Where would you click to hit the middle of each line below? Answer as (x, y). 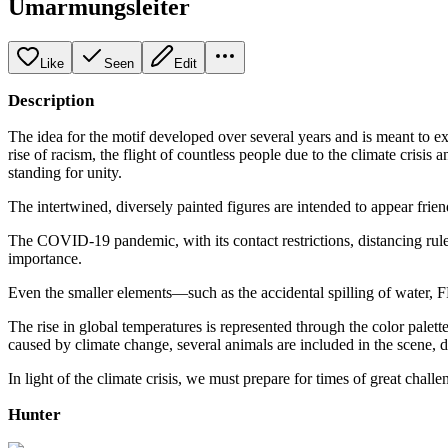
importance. (45, 258)
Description (51, 100)
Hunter (34, 414)
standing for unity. (65, 172)
